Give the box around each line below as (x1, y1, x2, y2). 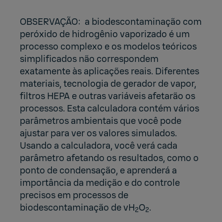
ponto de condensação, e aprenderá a (20, 165, 177, 176)
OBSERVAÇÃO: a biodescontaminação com (20, 16, 202, 28)
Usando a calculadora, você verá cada (20, 140, 177, 152)
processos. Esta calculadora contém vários (20, 103, 199, 114)
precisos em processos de (20, 189, 128, 201)
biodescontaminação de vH (20, 202, 135, 214)
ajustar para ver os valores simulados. (20, 127, 179, 139)
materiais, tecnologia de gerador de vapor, (20, 78, 196, 90)
